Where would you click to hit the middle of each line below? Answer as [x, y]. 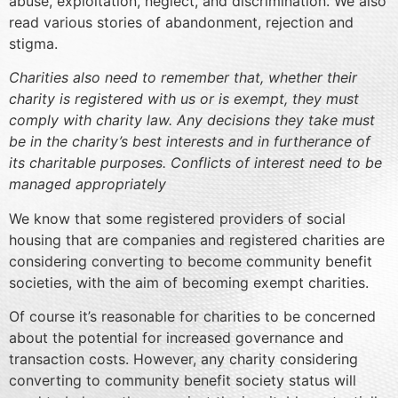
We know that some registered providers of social [177, 218]
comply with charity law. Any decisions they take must [192, 120]
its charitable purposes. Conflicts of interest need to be [195, 163]
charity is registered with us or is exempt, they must [184, 99]
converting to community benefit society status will [183, 381]
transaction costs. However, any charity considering [183, 359]
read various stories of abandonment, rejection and [181, 22]
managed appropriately [88, 184]
